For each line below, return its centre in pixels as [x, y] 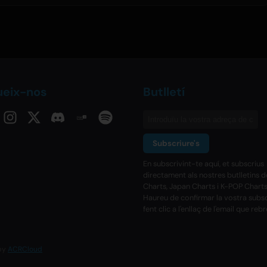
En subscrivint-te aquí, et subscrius [204, 164]
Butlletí [164, 92]
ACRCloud [25, 249]
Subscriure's [176, 144]
